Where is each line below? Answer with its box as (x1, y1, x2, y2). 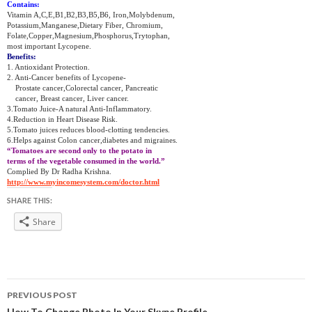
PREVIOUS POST (7, 290, 77, 301)
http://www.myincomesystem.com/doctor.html (7, 178, 159, 187)
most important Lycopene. (7, 42, 91, 51)
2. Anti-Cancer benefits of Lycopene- (7, 73, 126, 82)
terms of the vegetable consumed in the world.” (7, 157, 165, 166)
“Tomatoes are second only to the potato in (7, 146, 152, 155)
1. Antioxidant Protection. (7, 63, 90, 72)
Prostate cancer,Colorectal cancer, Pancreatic (7, 84, 158, 93)
